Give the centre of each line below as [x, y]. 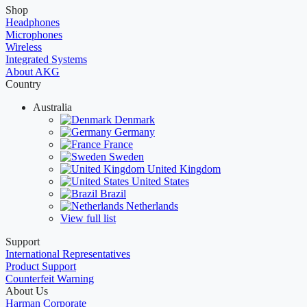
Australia [52, 108]
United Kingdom [184, 169]
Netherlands [152, 206]
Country [23, 84]
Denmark [135, 120]
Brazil [113, 194]
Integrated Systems [46, 60]
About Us [27, 291]
